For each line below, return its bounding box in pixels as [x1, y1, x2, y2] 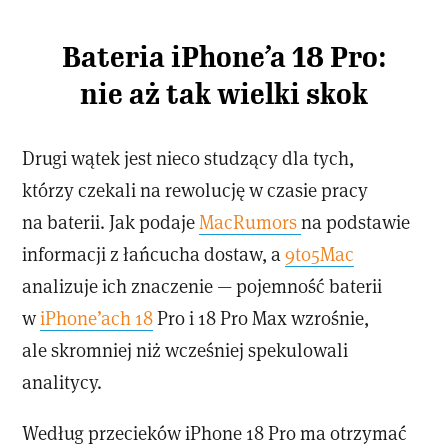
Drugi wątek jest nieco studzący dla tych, [22, 144, 355, 170]
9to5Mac [285, 240, 355, 266]
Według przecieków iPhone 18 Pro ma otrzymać [22, 419, 408, 445]
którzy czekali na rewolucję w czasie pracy [22, 176, 369, 202]
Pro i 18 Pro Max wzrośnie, [153, 304, 370, 330]
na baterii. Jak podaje [22, 208, 200, 234]
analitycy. [22, 368, 103, 394]
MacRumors [199, 208, 302, 234]
